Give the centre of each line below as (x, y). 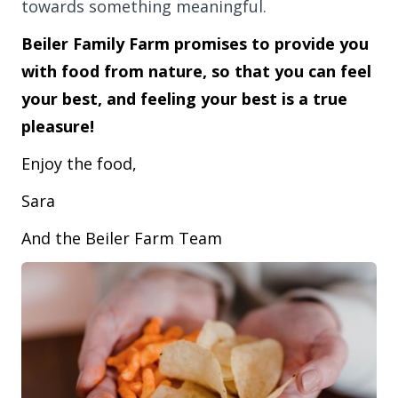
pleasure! (58, 126)
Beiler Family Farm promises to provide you (195, 43)
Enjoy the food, (79, 163)
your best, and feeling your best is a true (184, 98)
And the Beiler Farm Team (122, 238)
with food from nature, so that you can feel (196, 71)
